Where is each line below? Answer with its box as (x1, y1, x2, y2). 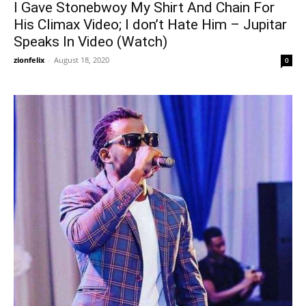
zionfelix (14, 55, 44, 65)
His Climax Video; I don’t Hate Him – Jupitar (14, 16, 287, 33)
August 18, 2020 (54, 55, 109, 65)
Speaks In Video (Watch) (14, 33, 167, 50)
